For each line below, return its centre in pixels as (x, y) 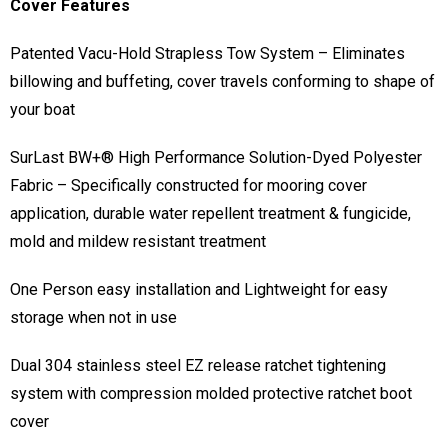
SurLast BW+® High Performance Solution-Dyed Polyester (216, 158)
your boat (42, 110)
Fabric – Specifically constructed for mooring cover (188, 186)
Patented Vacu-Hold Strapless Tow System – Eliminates (207, 54)
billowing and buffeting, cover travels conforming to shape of (222, 82)
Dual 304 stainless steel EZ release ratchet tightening (198, 366)
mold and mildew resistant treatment (138, 242)
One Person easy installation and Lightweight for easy (199, 290)
